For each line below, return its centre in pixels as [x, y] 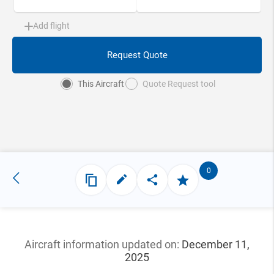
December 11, [216, 245]
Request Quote [137, 55]
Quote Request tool [179, 84]
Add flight [51, 26]
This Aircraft [101, 84]
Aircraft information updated [94, 245]
